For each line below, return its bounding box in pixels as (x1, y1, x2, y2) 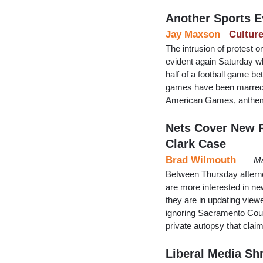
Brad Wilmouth (166, 154, 236, 166)
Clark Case (166, 137, 226, 150)
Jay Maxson (166, 28, 220, 40)
